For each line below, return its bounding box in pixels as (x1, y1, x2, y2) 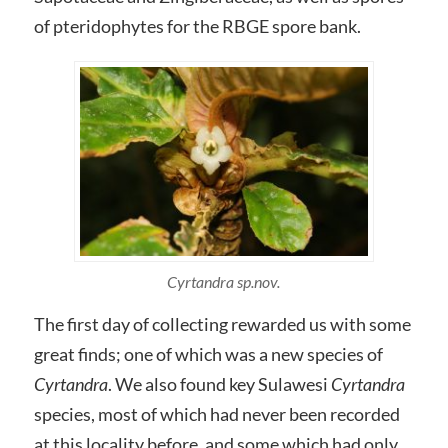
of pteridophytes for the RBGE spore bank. (33, 15, 361, 38)
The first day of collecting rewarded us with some (33, 313, 411, 336)
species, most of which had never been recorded (33, 403, 400, 426)
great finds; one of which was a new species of (33, 343, 383, 366)
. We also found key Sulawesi (107, 373, 331, 396)
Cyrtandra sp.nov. (167, 272, 281, 292)
